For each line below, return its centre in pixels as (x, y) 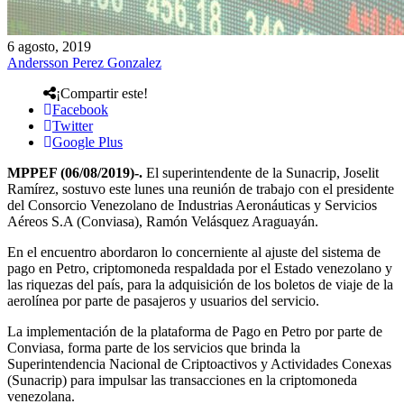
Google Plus (87, 142)
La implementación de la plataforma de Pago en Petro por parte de (195, 331)
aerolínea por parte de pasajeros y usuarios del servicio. (163, 300)
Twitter (73, 125)
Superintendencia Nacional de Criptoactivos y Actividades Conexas (199, 363)
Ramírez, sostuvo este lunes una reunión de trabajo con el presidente (201, 188)
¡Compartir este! (102, 93)
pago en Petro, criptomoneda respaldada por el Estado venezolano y (200, 268)
